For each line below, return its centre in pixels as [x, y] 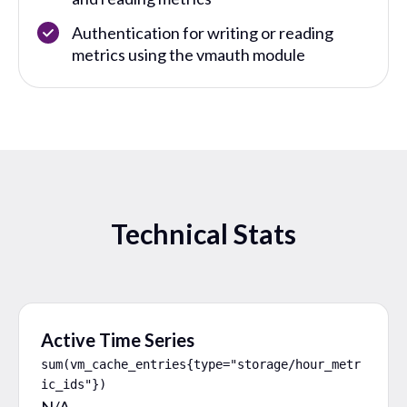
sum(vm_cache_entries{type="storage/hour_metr [201, 364]
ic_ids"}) [74, 384]
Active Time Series [118, 339]
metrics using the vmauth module [189, 54]
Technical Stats [203, 233]
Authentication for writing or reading [203, 32]
